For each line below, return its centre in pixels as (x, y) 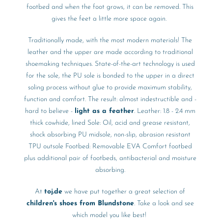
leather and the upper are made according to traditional (110, 52)
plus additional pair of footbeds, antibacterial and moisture (110, 158)
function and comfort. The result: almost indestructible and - (110, 99)
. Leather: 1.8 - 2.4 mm (165, 111)
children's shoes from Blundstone (80, 204)
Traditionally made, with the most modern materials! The (110, 41)
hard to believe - (50, 111)
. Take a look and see (164, 204)
